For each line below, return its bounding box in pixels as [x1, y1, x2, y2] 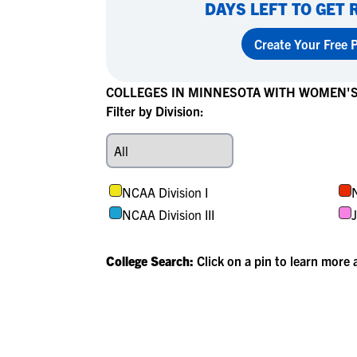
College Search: [106, 253, 197, 269]
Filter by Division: [106, 103, 204, 119]
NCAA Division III [122, 206, 214, 222]
